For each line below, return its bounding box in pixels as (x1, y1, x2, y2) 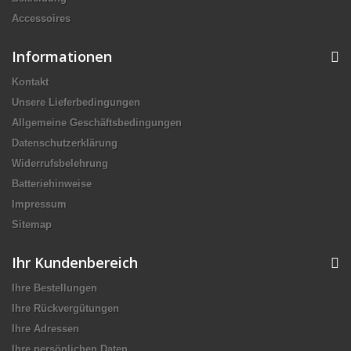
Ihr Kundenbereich (12, 253, 138, 272)
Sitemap (12, 219, 52, 230)
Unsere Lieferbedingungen (12, 96, 140, 108)
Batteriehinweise (12, 178, 92, 190)
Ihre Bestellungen (12, 282, 97, 294)
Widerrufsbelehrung (12, 157, 108, 169)
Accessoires (12, 13, 71, 24)
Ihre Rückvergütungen (12, 302, 119, 314)
